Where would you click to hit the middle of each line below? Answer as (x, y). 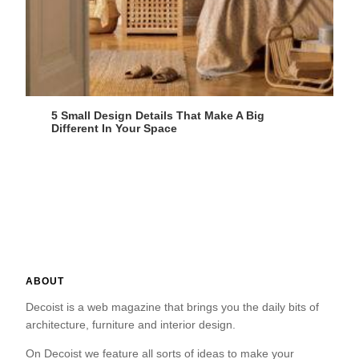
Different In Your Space (114, 129)
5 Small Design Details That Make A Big (158, 116)
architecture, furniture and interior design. (131, 325)
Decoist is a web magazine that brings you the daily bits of (172, 307)
